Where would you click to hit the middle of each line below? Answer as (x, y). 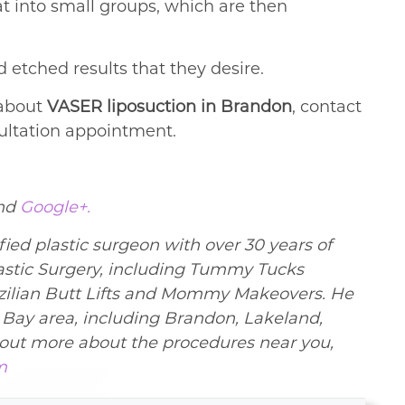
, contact (327, 107)
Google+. (55, 207)
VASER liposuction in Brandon (170, 107)
